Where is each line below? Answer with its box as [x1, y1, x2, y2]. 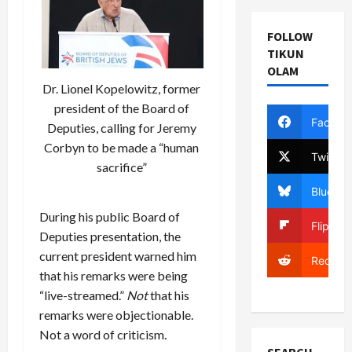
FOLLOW [266, 28, 313, 44]
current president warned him [39, 247, 196, 263]
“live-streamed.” [39, 287, 126, 302]
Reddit [310, 253, 345, 267]
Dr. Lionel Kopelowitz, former [42, 80, 201, 96]
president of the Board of [53, 100, 189, 115]
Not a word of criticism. [39, 326, 167, 342]
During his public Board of [39, 208, 180, 224]
